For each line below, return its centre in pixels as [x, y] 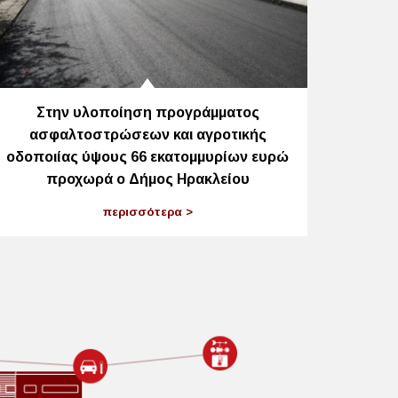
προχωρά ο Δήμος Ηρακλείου [147, 179]
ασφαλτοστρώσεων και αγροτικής [147, 134]
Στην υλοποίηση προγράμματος [147, 112]
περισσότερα [144, 212]
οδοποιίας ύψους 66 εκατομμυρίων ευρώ [147, 156]
